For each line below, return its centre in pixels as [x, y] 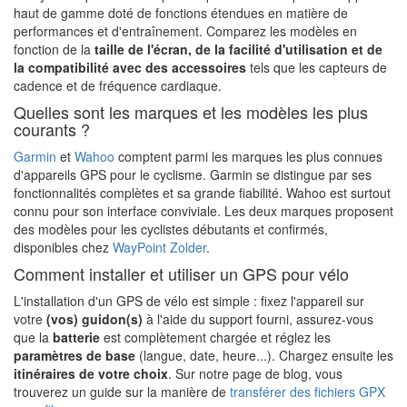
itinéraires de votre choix [91, 373]
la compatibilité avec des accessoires [130, 67]
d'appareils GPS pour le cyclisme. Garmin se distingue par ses [193, 174]
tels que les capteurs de [317, 67]
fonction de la [54, 49]
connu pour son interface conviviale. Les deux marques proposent [203, 210]
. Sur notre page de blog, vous [255, 373]
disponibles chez [63, 247]
